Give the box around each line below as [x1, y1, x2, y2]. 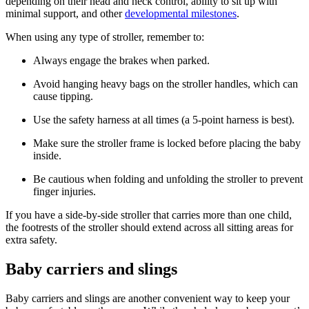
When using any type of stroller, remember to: [6, 31, 207, 43]
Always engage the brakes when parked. [33, 54, 210, 67]
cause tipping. [33, 90, 93, 103]
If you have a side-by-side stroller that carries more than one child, [6, 209, 292, 221]
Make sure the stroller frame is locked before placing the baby [33, 137, 301, 150]
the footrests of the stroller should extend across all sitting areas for [6, 221, 293, 234]
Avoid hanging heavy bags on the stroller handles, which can [33, 78, 298, 90]
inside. [33, 150, 61, 162]
